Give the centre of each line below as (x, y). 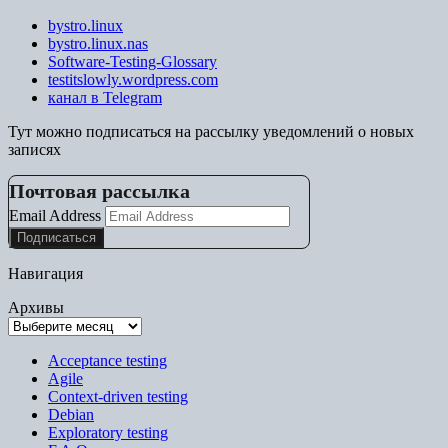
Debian (71, 414)
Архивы (36, 307)
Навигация (45, 273)
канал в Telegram (105, 97)
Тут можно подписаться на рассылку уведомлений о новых (211, 131)
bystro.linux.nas (98, 43)
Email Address (55, 215)
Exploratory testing (108, 432)
